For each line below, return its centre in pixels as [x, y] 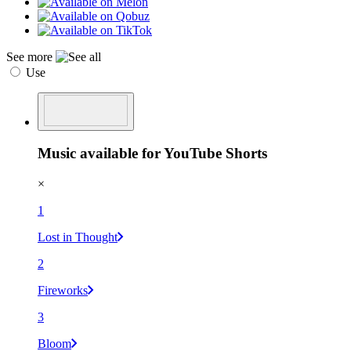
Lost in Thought [78, 237]
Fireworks [63, 291]
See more [31, 56]
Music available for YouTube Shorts [152, 154]
